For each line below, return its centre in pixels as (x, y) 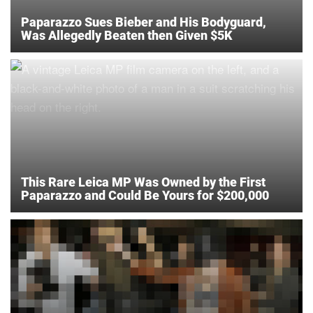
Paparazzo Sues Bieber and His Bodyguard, (144, 22)
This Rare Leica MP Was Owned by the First (143, 182)
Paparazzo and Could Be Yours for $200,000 (145, 196)
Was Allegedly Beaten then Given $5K (127, 36)
